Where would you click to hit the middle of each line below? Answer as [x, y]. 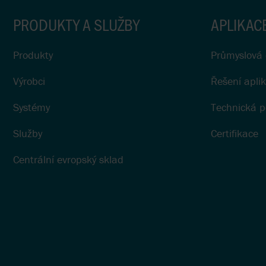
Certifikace [234, 134]
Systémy [31, 107]
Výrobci [29, 81]
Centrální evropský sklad [68, 160]
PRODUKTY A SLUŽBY [76, 25]
